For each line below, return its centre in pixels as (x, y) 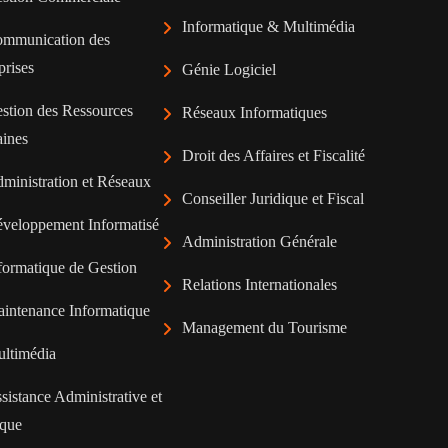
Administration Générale (259, 242)
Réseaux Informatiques (254, 113)
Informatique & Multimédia (268, 27)
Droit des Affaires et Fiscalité (273, 156)
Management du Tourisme (264, 328)
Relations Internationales (259, 285)
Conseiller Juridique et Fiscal (273, 199)
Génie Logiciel (229, 70)
